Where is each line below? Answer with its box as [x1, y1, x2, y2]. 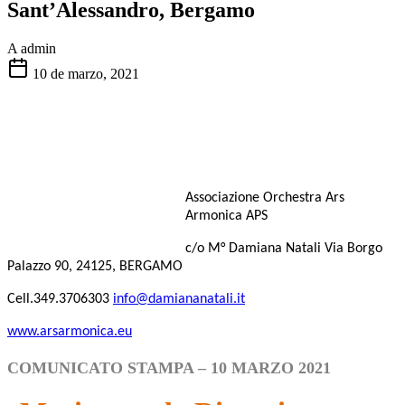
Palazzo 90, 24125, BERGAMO [7, 259, 183, 274]
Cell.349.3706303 [7, 291, 113, 306]
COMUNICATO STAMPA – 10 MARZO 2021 [7, 358, 331, 377]
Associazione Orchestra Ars [185, 190, 344, 205]
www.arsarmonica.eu [7, 324, 132, 339]
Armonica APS [185, 208, 268, 223]
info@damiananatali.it [113, 291, 245, 306]
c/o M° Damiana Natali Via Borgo [185, 240, 382, 256]
